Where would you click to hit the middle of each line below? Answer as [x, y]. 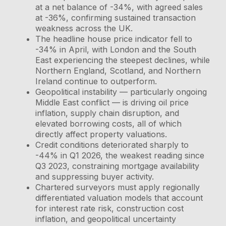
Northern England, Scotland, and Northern [118, 70]
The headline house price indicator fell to [114, 39]
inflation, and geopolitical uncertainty [106, 219]
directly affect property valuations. [101, 134]
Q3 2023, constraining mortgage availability [118, 166]
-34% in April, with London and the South [116, 49]
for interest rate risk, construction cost [110, 208]
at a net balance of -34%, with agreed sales [119, 7]
